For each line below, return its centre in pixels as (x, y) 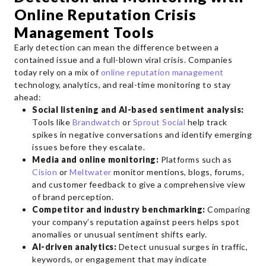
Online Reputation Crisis (105, 14)
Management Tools (84, 32)
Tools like (52, 122)
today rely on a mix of (58, 72)
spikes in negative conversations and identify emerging (142, 134)
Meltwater (91, 172)
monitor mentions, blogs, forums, (178, 172)
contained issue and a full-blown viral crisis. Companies (123, 59)
